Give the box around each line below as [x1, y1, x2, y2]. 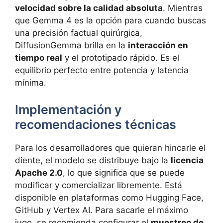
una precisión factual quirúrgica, [15, 28, 142, 38]
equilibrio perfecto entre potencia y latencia [15, 65, 189, 76]
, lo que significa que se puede [63, 167, 185, 178]
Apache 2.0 [15, 167, 63, 178]
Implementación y [15, 102, 121, 117]
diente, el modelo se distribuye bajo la [15, 155, 171, 165]
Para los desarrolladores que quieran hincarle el [15, 142, 206, 153]
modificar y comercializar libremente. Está [15, 180, 182, 190]
